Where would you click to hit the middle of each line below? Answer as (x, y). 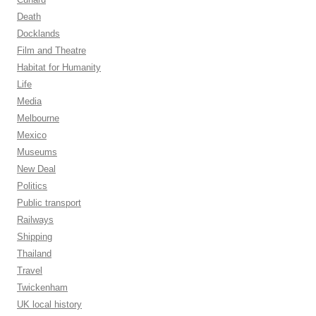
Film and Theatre (51, 50)
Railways (35, 220)
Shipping (35, 237)
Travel (30, 271)
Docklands (38, 34)
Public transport (49, 203)
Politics (32, 186)
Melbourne (38, 118)
